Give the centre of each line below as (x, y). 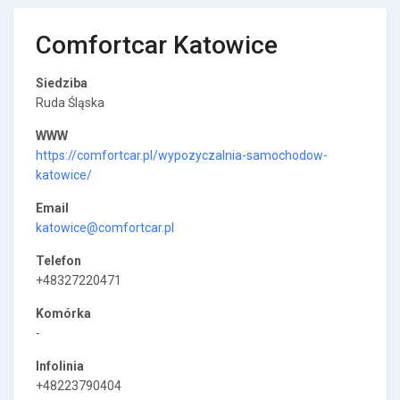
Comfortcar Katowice (157, 45)
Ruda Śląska (70, 103)
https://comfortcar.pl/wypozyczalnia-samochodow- (182, 155)
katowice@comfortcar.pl (105, 228)
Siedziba (62, 83)
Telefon (58, 261)
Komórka (63, 313)
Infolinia (60, 366)
